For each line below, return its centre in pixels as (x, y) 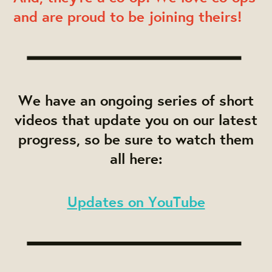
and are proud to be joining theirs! (128, 16)
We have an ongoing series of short (136, 100)
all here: (136, 159)
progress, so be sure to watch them (136, 139)
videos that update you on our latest (136, 120)
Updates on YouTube (136, 202)
